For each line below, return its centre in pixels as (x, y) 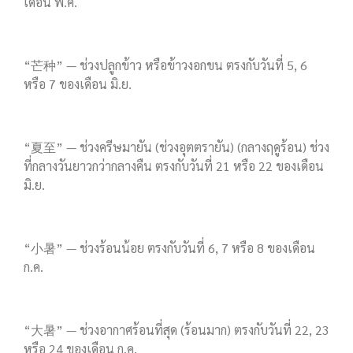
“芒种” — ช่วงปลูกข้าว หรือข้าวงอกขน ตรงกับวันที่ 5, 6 (165, 65)
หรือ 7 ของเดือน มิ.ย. (78, 84)
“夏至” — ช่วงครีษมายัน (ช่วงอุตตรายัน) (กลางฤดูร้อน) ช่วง (176, 147)
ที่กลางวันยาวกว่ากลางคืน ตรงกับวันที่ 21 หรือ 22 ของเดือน (174, 166)
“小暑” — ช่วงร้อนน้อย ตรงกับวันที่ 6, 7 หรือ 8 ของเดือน (169, 248)
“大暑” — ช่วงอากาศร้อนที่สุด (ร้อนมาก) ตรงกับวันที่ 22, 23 (176, 330)
